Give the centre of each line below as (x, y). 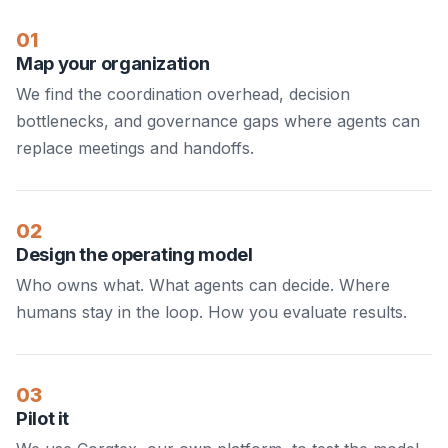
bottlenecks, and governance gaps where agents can (218, 121)
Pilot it (43, 418)
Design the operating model (134, 254)
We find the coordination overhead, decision (183, 94)
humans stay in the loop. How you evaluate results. (211, 312)
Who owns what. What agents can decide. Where (203, 285)
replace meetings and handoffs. (135, 148)
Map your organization (113, 63)
